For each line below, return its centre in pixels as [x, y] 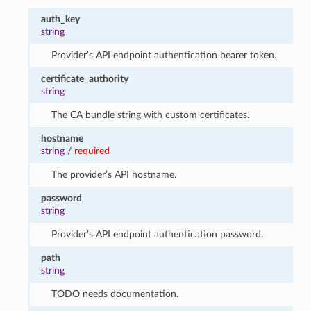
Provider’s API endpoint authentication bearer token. [163, 55]
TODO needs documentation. [115, 294]
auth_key [61, 19]
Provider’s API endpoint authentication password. [157, 234]
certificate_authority [85, 78]
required [92, 151]
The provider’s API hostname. [114, 174]
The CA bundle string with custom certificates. [150, 115]
